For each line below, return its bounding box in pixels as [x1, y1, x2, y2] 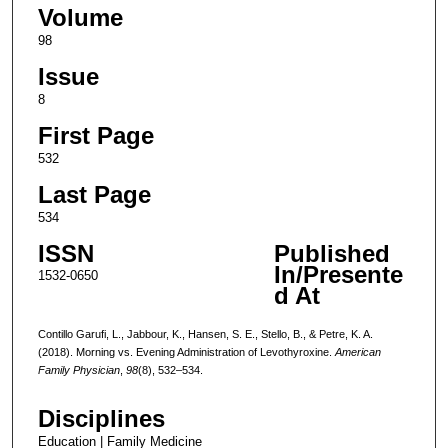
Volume [37, 3, 123, 31]
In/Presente [273, 260, 403, 288]
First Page [37, 121, 154, 149]
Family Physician [37, 363, 120, 376]
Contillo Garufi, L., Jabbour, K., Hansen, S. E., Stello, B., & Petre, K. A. [37, 327, 373, 340]
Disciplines [37, 405, 165, 433]
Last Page [37, 180, 151, 208]
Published [273, 239, 390, 267]
